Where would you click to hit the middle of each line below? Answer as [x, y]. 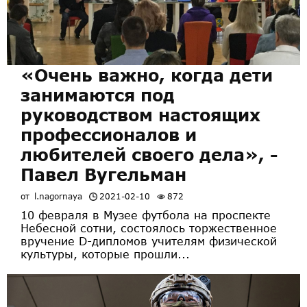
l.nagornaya [58, 196]
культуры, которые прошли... [105, 254]
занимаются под [98, 95]
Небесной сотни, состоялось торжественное [149, 228]
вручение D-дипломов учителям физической [149, 241]
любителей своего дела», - [149, 154]
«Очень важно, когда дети [147, 75]
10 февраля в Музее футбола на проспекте [146, 214]
